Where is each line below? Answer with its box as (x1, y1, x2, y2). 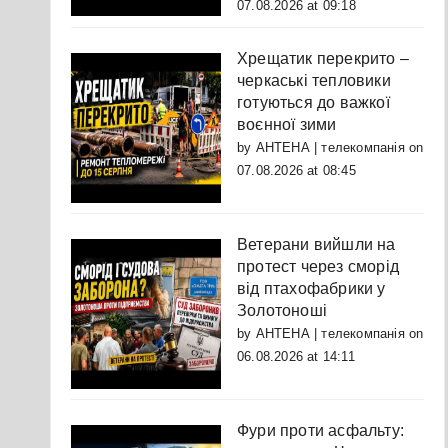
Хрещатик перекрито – (237, 50, 409, 68)
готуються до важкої (237, 94, 390, 112)
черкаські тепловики (237, 72, 391, 90)
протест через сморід (237, 258, 399, 276)
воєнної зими (237, 116, 337, 134)
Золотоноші (237, 302, 327, 320)
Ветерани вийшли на (237, 236, 396, 254)
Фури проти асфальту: (237, 421, 404, 439)
